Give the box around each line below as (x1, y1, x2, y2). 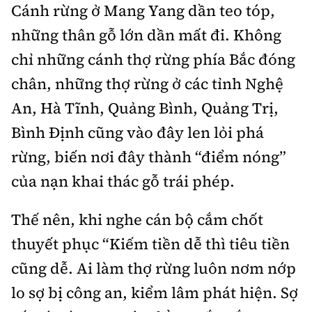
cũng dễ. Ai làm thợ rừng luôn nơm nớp (11, 258, 296, 279)
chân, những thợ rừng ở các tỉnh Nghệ (11, 73, 283, 95)
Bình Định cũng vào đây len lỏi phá (11, 122, 264, 143)
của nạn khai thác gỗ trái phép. (11, 171, 235, 192)
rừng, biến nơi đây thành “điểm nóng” (11, 146, 286, 168)
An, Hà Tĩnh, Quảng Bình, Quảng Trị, (11, 97, 279, 119)
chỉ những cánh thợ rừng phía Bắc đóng (11, 49, 295, 70)
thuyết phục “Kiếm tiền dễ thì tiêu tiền (11, 233, 290, 255)
